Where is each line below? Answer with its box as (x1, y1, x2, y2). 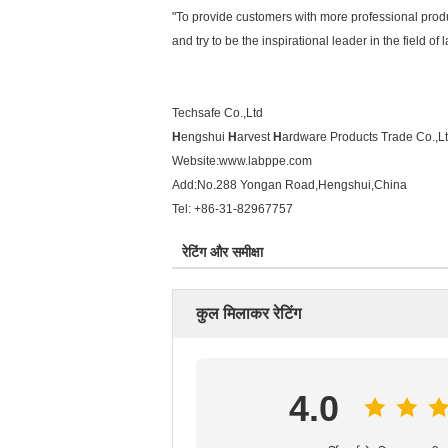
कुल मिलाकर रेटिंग (196, 305, 301, 322)
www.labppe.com (219, 154, 312, 168)
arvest (237, 130, 273, 144)
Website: (172, 154, 219, 168)
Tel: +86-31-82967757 (172, 202, 293, 216)
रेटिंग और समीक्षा (182, 244, 263, 260)
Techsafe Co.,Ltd (172, 106, 263, 120)
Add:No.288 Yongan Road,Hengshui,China (172, 178, 407, 192)
